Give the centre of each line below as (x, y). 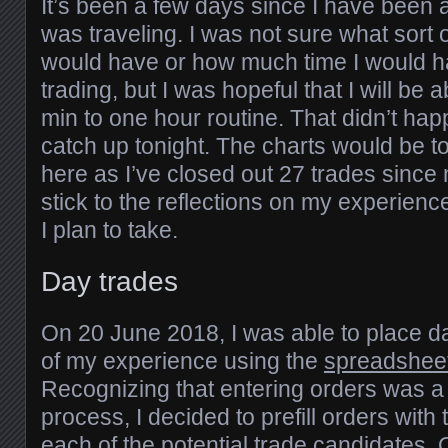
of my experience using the (182, 361)
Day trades (109, 282)
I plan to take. (109, 229)
